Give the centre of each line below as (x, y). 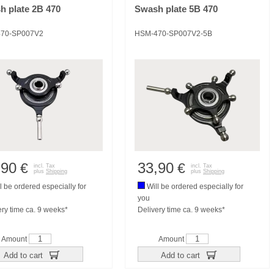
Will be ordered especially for (194, 187)
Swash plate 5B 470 (176, 9)
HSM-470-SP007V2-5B (173, 34)
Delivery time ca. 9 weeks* (181, 210)
